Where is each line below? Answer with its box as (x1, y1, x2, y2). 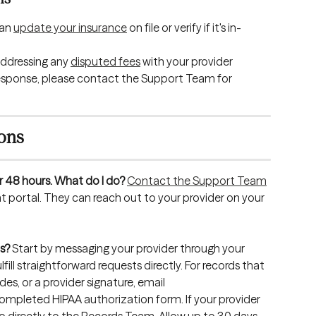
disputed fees (71, 54, 140, 68)
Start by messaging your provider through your (10, 241, 247, 256)
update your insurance (13, 20, 127, 35)
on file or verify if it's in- (127, 20, 241, 35)
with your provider (140, 54, 235, 68)
